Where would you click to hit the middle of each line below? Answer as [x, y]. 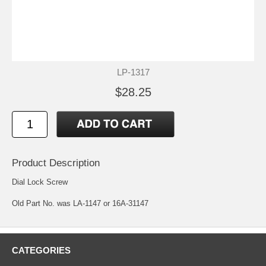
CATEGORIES [41, 250]
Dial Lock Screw [40, 182]
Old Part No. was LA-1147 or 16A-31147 [80, 203]
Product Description [56, 163]
